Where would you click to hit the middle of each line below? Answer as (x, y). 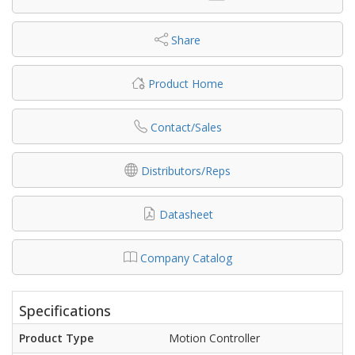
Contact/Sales (186, 128)
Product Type (56, 338)
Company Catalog (186, 258)
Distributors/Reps (186, 171)
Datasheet (186, 215)
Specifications (65, 311)
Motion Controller (214, 338)
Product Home (186, 84)
